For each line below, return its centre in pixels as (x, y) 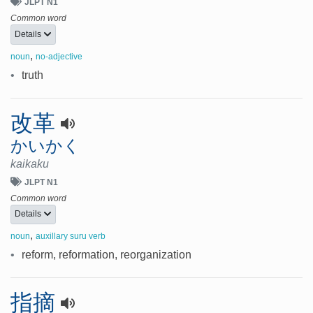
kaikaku (30, 163)
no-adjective (59, 56)
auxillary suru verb (71, 236)
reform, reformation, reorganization (107, 255)
